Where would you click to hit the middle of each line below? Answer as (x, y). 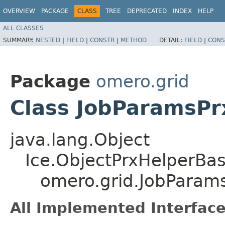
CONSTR (102, 40)
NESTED (48, 40)
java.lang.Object (80, 139)
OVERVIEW (19, 11)
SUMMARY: (19, 40)
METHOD (134, 40)
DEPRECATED (147, 11)
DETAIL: (172, 40)
